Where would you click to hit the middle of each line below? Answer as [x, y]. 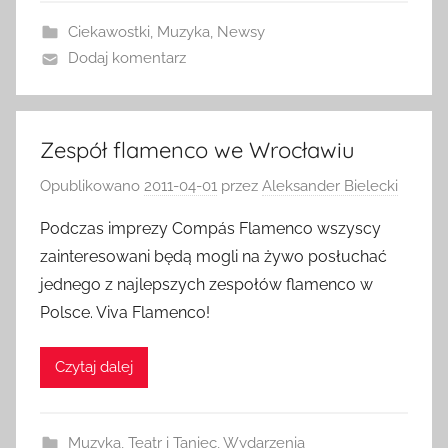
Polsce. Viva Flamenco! [125, 312]
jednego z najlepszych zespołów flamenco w [206, 284]
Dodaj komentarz [126, 58]
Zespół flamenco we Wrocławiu [197, 150]
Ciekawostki [108, 32]
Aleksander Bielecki [330, 185]
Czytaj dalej [94, 367]
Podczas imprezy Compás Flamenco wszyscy [210, 228]
